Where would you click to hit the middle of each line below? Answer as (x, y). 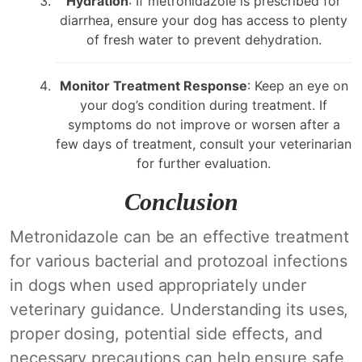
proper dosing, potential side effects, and (166, 334)
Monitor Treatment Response (153, 86)
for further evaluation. (204, 163)
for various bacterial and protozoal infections (179, 261)
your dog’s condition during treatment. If (204, 105)
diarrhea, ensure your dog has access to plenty (204, 20)
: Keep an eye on (297, 86)
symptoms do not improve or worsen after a (204, 124)
